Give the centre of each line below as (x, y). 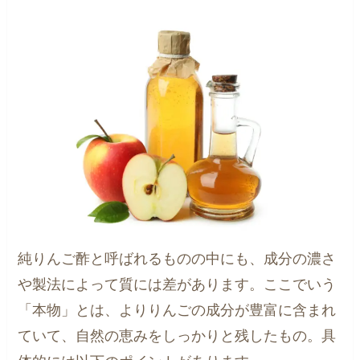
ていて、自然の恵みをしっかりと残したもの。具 (177, 336)
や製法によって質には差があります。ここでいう (177, 285)
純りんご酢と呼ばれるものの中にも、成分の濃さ (177, 259)
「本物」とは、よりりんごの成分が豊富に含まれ (177, 311)
